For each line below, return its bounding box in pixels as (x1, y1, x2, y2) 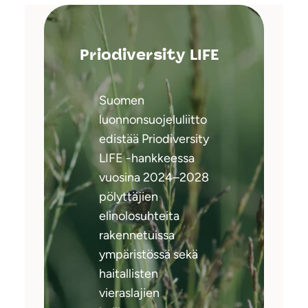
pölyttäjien (99, 188, 158, 204)
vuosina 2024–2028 (99, 169, 209, 185)
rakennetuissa (99, 227, 175, 243)
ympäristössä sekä (99, 246, 198, 262)
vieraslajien (99, 285, 159, 300)
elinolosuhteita (99, 208, 179, 223)
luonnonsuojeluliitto (99, 111, 207, 127)
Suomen (99, 92, 144, 108)
